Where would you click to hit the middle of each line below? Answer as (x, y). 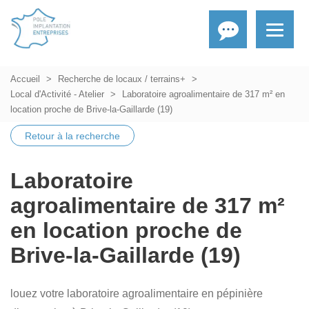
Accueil (25, 79)
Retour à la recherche (72, 136)
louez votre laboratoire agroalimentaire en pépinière (137, 294)
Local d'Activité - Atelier (57, 94)
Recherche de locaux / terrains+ (122, 79)
